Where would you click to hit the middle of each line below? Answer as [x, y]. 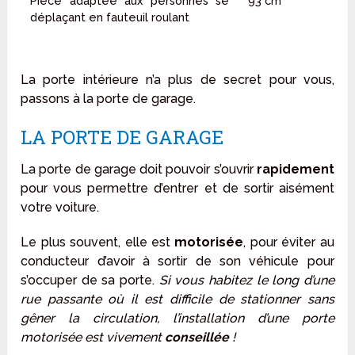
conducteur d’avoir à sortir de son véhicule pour [177, 261]
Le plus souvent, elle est [98, 242]
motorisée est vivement [93, 338]
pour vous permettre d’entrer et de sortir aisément [177, 189]
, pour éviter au [289, 242]
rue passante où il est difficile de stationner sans [177, 300]
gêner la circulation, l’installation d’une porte [177, 319]
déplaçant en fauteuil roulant [110, 17]
